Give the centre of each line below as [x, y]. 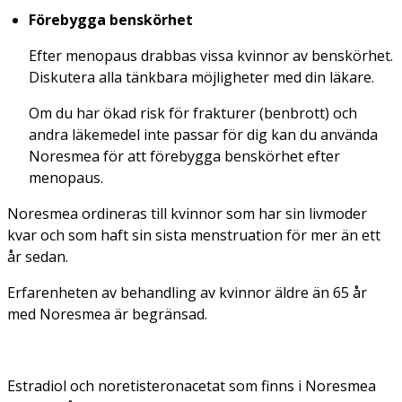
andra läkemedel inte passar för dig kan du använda [203, 134]
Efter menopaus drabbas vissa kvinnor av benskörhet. [211, 55]
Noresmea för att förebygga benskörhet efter [184, 156]
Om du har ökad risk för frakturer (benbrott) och [193, 113]
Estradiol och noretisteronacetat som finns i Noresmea [192, 385]
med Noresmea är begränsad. [107, 314]
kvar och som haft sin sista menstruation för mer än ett [194, 235]
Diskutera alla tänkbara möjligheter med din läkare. [201, 77]
